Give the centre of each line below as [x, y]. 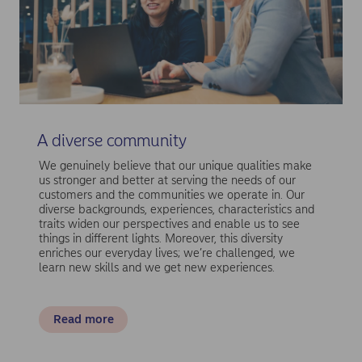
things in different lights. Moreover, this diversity [161, 239]
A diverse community [112, 140]
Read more [83, 320]
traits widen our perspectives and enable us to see [169, 224]
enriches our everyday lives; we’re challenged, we [167, 253]
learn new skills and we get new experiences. [157, 268]
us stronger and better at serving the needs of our [167, 181]
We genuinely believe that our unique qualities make [175, 166]
